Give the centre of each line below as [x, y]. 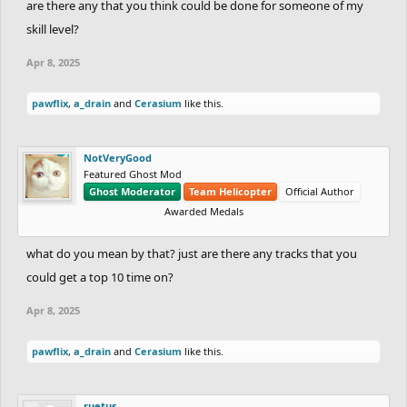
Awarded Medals [203, 211]
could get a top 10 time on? [100, 277]
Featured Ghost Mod [133, 174]
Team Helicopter [230, 191]
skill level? [53, 29]
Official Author [320, 191]
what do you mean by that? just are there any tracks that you [192, 253]
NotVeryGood [118, 157]
